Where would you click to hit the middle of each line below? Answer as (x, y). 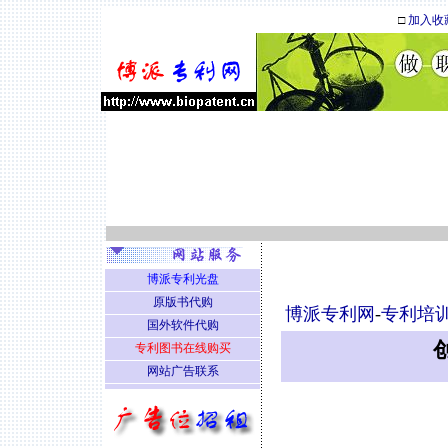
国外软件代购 (182, 325)
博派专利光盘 (182, 279)
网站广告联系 (182, 371)
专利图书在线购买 (182, 348)
